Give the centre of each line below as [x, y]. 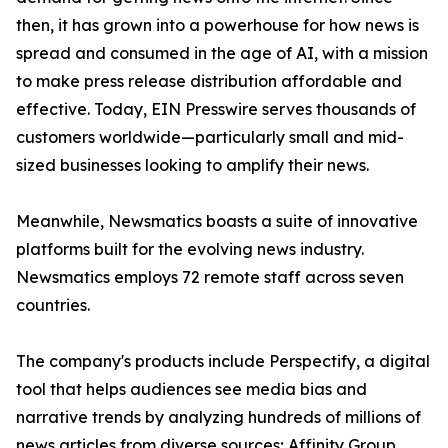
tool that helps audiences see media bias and [191, 389]
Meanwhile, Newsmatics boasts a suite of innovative [217, 221]
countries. [53, 305]
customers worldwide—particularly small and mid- [210, 137]
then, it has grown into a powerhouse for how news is [217, 25]
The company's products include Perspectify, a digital [223, 361]
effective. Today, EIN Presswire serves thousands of [216, 109]
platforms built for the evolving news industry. [190, 249]
